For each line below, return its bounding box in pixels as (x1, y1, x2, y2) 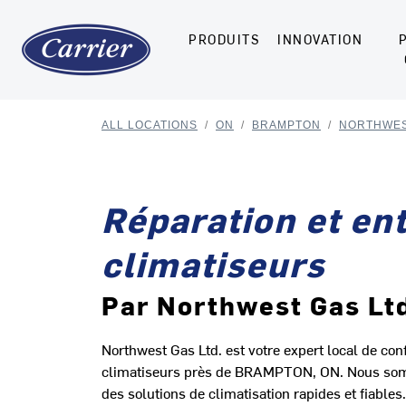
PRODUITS (188, 31, 259, 48)
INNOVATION (277, 31, 362, 48)
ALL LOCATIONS (101, 119, 198, 131)
